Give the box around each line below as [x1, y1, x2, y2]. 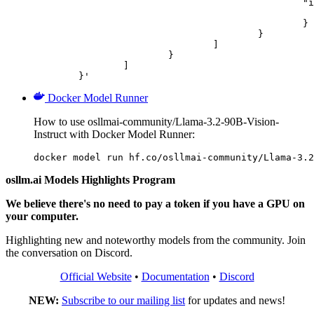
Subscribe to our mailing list [62, 294, 185, 306]
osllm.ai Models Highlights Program [6, 173, 175, 186]
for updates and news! [185, 294, 285, 306]
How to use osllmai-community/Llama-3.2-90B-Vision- [34, 115, 279, 128]
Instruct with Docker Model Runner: [34, 128, 195, 140]
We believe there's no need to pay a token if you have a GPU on [6, 197, 305, 210]
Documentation [141, 270, 210, 282]
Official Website [60, 270, 132, 282]
